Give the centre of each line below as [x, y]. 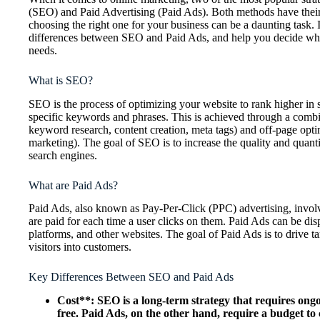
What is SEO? [61, 80]
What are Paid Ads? [73, 185]
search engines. [63, 155]
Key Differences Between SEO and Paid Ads [131, 277]
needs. [43, 50]
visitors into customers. [80, 247]
